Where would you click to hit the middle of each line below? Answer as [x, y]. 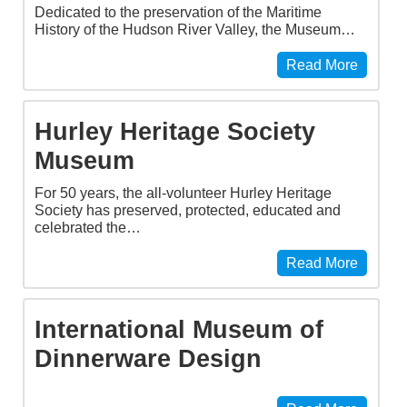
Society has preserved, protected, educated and [188, 210]
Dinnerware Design [148, 358]
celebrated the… [88, 227]
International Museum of [179, 329]
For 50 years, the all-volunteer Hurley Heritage [183, 193]
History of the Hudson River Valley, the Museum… [195, 29]
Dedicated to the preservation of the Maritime [178, 12]
